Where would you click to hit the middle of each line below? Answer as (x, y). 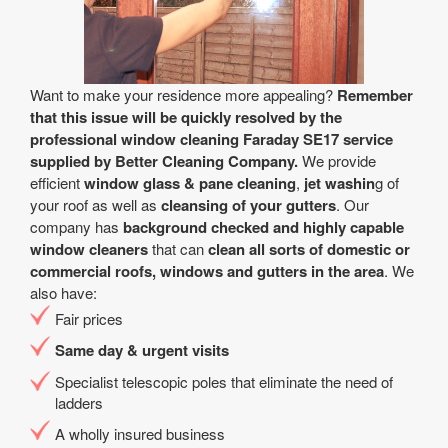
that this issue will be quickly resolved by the (186, 117)
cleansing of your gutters (248, 205)
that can (178, 248)
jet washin (339, 183)
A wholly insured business (140, 433)
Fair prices (89, 318)
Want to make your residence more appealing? (183, 94)
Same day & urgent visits (142, 350)
